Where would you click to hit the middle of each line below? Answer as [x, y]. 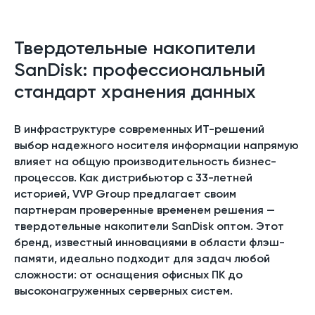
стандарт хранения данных [135, 91]
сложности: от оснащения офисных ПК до [128, 274]
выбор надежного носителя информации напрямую [156, 145]
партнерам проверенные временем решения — [144, 210]
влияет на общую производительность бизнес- [145, 161]
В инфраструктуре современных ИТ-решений [139, 129]
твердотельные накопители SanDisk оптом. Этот [149, 226]
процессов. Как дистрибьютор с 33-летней [133, 177]
